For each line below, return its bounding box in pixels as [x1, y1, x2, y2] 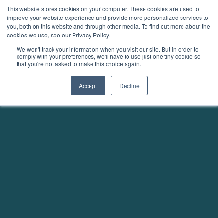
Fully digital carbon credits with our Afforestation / [34, 194, 194, 203]
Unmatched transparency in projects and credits [34, 179, 187, 188]
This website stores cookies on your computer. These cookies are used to [7, 4, 199, 13]
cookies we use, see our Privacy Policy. [7, 31, 110, 39]
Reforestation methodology [34, 205, 119, 215]
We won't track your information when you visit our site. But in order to [17, 45, 199, 53]
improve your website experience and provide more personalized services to [7, 13, 208, 21]
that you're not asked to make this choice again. [17, 59, 141, 68]
